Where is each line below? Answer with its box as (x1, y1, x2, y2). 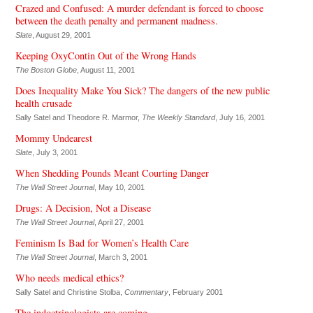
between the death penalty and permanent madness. (15, 13, 218, 27)
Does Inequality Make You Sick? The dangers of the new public (15, 83, 270, 97)
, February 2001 (168, 287, 223, 296)
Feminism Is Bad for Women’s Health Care (15, 235, 189, 249)
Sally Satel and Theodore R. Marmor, (15, 112, 142, 122)
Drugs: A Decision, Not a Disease (15, 201, 151, 214)
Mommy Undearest (15, 131, 92, 145)
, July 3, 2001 (31, 147, 78, 156)
